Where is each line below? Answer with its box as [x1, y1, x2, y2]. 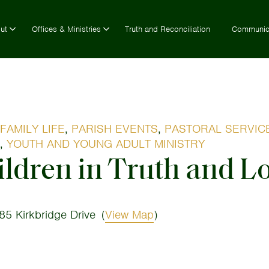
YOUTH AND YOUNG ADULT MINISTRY [7, 136, 205, 151]
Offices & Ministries [31, 24, 101, 34]
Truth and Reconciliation [125, 24, 211, 34]
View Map [104, 207, 154, 222]
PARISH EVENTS [71, 121, 158, 136]
